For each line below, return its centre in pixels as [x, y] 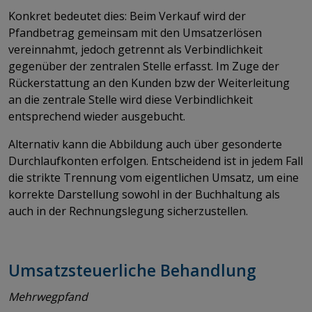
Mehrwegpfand [48, 296]
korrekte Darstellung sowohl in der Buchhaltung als [144, 194]
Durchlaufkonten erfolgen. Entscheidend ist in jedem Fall [156, 161]
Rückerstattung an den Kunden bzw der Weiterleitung [149, 83]
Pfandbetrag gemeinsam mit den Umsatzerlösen [135, 32]
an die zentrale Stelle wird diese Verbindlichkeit [131, 99]
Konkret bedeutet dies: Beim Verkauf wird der [127, 16]
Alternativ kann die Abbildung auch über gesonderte [145, 144]
